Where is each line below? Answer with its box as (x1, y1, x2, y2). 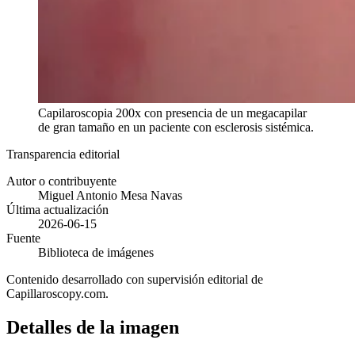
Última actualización (6, 202, 109, 216)
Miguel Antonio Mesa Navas (38, 188, 182, 202)
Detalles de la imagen (6, 316, 179, 338)
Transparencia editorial (6, 147, 120, 161)
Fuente (6, 231, 40, 245)
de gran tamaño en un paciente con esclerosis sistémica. (38, 120, 314, 134)
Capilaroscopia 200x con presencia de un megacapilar (38, 105, 307, 120)
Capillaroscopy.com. (6, 286, 109, 300)
